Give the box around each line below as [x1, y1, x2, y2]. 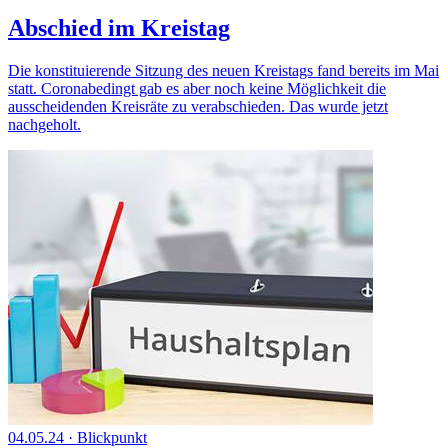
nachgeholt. [8, 115, 81, 133]
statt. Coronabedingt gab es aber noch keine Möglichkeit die [8, 79, 386, 97]
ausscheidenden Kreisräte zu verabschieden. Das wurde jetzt [8, 97, 388, 115]
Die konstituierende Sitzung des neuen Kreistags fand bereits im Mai [8, 61, 439, 79]
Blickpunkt [77, 428, 147, 446]
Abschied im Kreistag [8, 14, 230, 41]
